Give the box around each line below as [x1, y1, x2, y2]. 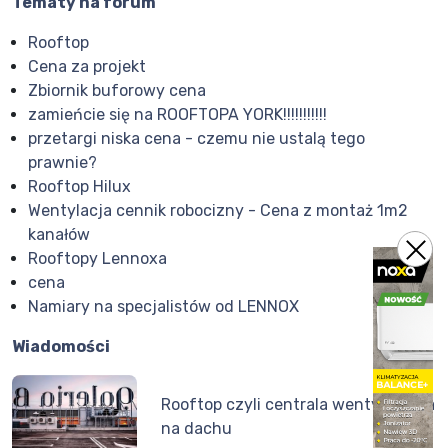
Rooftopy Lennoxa [28, 249, 167, 269]
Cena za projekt [28, 57, 146, 77]
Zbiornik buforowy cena [28, 81, 206, 101]
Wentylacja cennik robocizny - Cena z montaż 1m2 [28, 201, 408, 221]
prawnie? [28, 153, 97, 173]
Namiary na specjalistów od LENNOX [28, 297, 299, 317]
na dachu [161, 418, 233, 438]
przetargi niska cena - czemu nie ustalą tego [28, 129, 365, 149]
